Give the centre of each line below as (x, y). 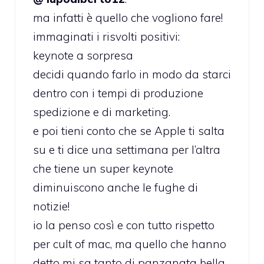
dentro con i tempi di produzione (118, 93)
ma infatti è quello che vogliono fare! (128, 17)
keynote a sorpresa (83, 55)
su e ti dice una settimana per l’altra (127, 149)
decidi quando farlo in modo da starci (132, 74)
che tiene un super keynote (103, 168)
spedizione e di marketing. (102, 112)
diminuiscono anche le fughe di (115, 187)
